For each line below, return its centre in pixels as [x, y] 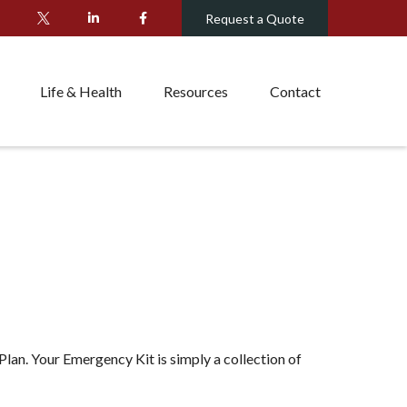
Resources [196, 92]
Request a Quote [255, 18]
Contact [295, 92]
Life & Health [81, 92]
